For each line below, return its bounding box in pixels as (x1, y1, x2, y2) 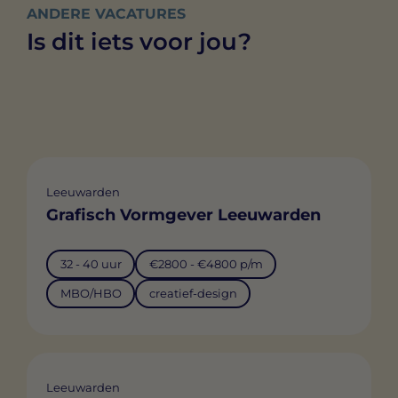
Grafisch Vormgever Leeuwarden (46, 204, 321, 225)
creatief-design (148, 286, 237, 301)
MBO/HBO (60, 286, 122, 301)
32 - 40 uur (60, 257, 122, 272)
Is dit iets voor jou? (27, 27, 251, 56)
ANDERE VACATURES (27, 4, 186, 22)
